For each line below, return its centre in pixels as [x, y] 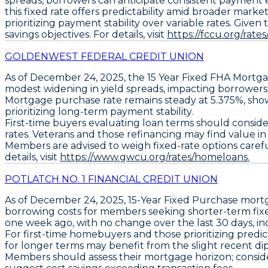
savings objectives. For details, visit [86, 34]
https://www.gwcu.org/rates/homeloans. [155, 157]
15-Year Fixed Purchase [183, 200]
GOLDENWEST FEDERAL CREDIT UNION [104, 56]
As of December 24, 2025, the [76, 77]
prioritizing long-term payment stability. [99, 111]
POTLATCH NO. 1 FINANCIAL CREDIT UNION [111, 179]
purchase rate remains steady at [132, 100]
